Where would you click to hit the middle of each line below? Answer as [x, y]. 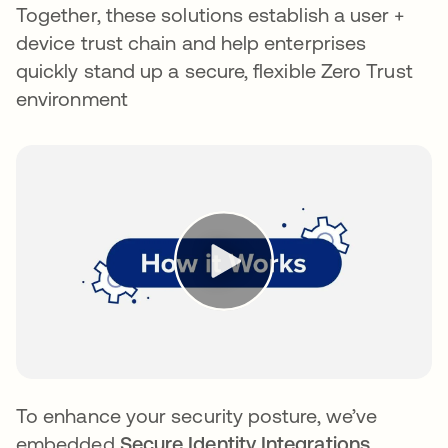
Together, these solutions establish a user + [210, 14]
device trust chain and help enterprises [191, 42]
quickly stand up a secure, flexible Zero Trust [214, 70]
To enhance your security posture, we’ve [197, 416]
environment [72, 98]
